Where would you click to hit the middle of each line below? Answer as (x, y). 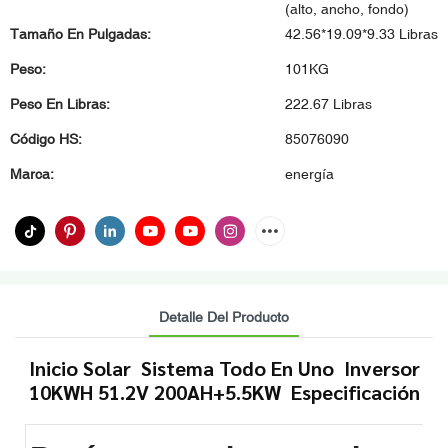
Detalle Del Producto (224, 316)
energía (309, 174)
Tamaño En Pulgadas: (80, 34)
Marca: (32, 174)
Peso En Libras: (60, 104)
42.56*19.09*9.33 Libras (361, 34)
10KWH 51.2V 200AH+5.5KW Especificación (224, 391)
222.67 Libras (328, 104)
